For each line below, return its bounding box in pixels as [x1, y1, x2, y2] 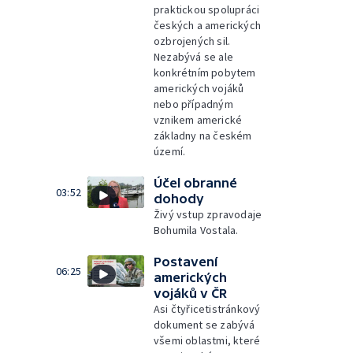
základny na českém [154, 128, 252, 143]
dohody [154, 191, 204, 206]
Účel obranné [154, 175, 237, 190]
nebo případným [154, 96, 233, 111]
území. [154, 143, 186, 158]
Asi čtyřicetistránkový [154, 301, 261, 316]
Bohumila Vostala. [154, 222, 239, 237]
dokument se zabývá [154, 317, 255, 332]
